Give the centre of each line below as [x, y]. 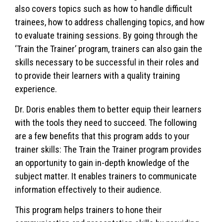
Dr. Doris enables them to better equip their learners [108, 109]
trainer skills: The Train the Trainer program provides [108, 149]
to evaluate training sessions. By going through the [106, 35]
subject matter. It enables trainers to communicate [106, 176]
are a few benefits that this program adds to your [102, 136]
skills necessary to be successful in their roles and [107, 62]
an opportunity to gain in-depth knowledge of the [102, 163]
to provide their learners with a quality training [97, 75]
